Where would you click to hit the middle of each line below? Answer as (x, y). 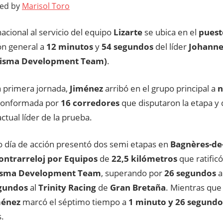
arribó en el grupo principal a (160, 88)
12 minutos (71, 47)
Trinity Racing (66, 188)
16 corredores (91, 103)
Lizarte (128, 32)
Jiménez (86, 88)
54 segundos (127, 47)
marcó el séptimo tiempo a (74, 202)
